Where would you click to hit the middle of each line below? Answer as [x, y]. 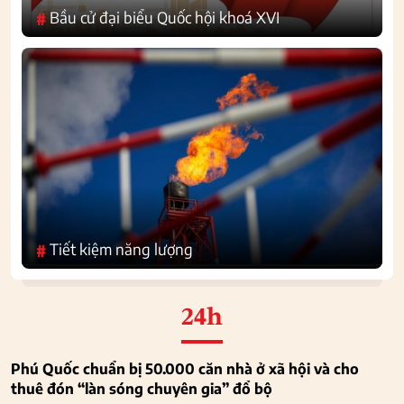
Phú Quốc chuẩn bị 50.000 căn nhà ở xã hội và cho [185, 368]
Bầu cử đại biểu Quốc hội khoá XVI [165, 17]
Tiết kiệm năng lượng [121, 248]
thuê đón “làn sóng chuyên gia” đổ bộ [142, 388]
